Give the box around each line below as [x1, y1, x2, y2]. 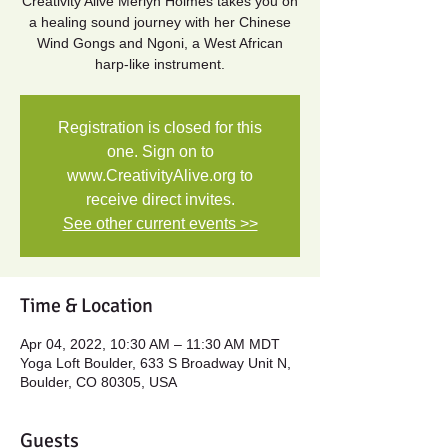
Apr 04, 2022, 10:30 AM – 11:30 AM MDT [20, 336, 280, 352]
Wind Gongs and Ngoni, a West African [37, 35, 283, 51]
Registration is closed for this [58, 119, 262, 136]
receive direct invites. [85, 191, 235, 208]
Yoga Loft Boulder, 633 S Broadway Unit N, [20, 355, 291, 371]
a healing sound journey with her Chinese [29, 14, 291, 30]
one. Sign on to [106, 143, 214, 160]
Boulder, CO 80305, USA [20, 374, 177, 390]
